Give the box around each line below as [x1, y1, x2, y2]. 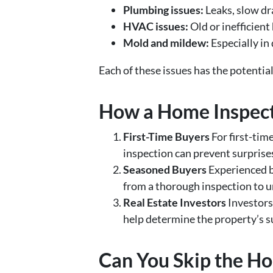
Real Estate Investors [123, 196, 226, 210]
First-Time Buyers [123, 130, 210, 144]
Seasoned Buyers [123, 163, 207, 177]
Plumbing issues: [123, 3, 204, 17]
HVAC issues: [123, 19, 188, 34]
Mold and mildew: [123, 36, 209, 50]
